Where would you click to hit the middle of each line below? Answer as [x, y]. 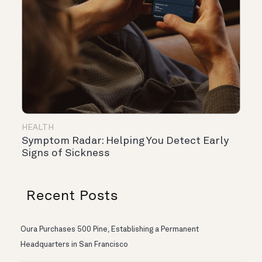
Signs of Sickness [66, 154]
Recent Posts [72, 195]
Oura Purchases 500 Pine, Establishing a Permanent [110, 230]
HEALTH [38, 128]
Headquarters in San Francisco [74, 245]
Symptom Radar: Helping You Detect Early [125, 141]
